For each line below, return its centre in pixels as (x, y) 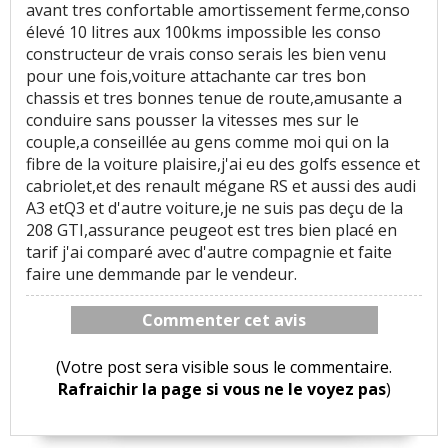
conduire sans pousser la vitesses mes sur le (192, 120)
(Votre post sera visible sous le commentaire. (224, 367)
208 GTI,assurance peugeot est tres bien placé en (211, 230)
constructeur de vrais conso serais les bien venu (206, 54)
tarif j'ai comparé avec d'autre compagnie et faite (209, 252)
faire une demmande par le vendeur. (161, 274)
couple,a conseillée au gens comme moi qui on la (207, 142)
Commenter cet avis (224, 320)
